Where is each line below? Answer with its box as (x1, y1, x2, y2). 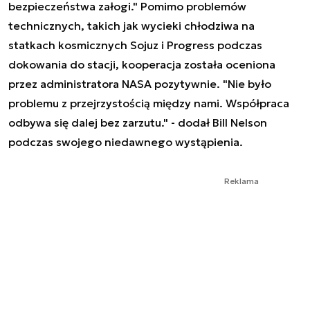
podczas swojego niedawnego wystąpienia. (8, 135, 243, 149)
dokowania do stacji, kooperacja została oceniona (8, 57, 275, 72)
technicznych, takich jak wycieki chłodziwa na (8, 19, 255, 33)
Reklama (224, 176, 259, 187)
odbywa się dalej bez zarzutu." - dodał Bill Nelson (8, 116, 267, 130)
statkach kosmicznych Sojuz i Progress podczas (8, 38, 262, 53)
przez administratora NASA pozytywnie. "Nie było (8, 77, 271, 91)
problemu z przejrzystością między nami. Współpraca (8, 96, 289, 111)
